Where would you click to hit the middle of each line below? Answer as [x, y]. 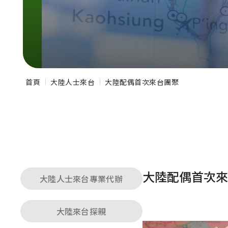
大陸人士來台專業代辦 [81, 179]
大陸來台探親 [81, 211]
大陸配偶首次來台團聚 [142, 82]
